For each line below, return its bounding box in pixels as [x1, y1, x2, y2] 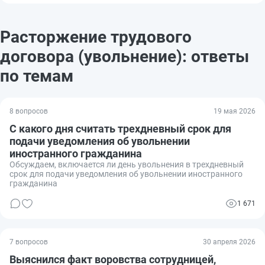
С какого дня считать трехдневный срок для [9, 122, 231, 135]
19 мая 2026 [214, 106, 256, 115]
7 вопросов [9, 237, 48, 246]
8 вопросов [9, 106, 48, 115]
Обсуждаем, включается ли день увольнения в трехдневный [9, 159, 244, 169]
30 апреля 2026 [203, 237, 256, 246]
